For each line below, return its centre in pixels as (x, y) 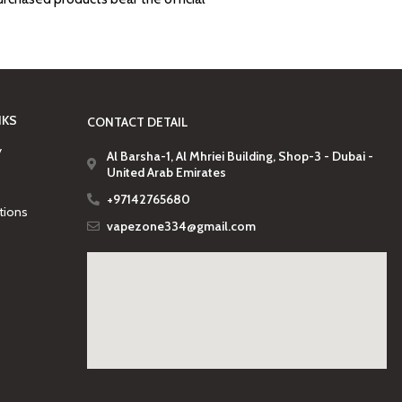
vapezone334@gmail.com (182, 226)
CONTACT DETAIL (137, 122)
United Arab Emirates (167, 172)
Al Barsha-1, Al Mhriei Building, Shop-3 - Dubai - (240, 156)
